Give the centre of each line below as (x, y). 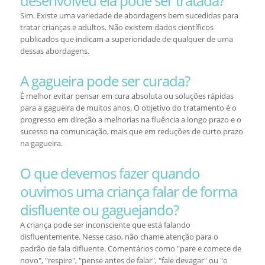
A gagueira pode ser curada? (105, 81)
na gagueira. (41, 143)
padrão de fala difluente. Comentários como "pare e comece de (130, 248)
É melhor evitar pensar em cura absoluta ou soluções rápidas (127, 96)
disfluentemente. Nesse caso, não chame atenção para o (119, 237)
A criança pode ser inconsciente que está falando (105, 225)
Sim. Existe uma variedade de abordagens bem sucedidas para (129, 15)
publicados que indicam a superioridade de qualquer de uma (126, 39)
